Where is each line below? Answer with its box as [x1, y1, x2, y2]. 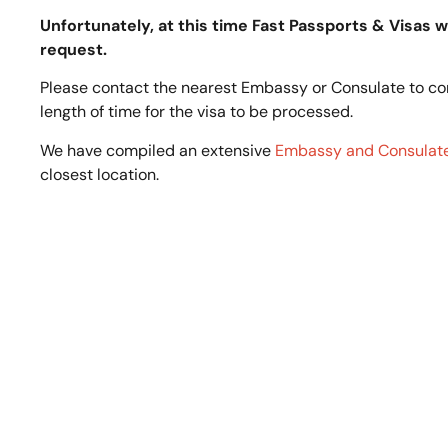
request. [40, 38, 107, 60]
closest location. [40, 163, 159, 185]
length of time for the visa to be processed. [40, 101, 353, 123]
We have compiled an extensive [40, 139, 275, 161]
